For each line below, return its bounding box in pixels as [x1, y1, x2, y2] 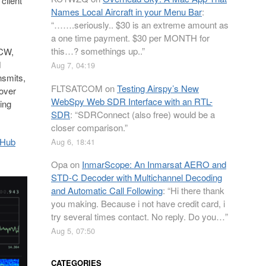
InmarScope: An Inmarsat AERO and [82, 158, 226, 170]
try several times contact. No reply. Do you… [51, 210, 225, 223]
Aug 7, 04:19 [51, 59, 95, 71]
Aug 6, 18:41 [51, 135, 95, 147]
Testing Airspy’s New [117, 81, 199, 94]
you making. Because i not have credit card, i [51, 197, 225, 210]
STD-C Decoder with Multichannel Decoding [51, 171, 222, 183]
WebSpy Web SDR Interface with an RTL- [51, 94, 213, 107]
